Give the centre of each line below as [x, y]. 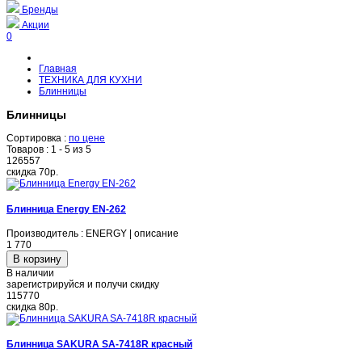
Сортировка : [38, 138]
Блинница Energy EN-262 [66, 209]
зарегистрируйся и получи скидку [83, 284]
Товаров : [29, 149]
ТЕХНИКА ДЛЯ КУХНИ [90, 80]
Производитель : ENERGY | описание [93, 233]
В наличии [30, 273]
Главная [58, 68]
